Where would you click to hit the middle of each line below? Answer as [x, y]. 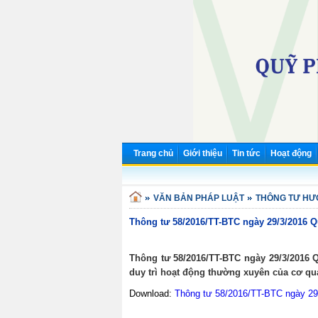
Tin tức [246, 153]
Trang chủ [153, 153]
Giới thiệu [203, 153]
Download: [152, 293]
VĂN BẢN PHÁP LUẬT [199, 198]
